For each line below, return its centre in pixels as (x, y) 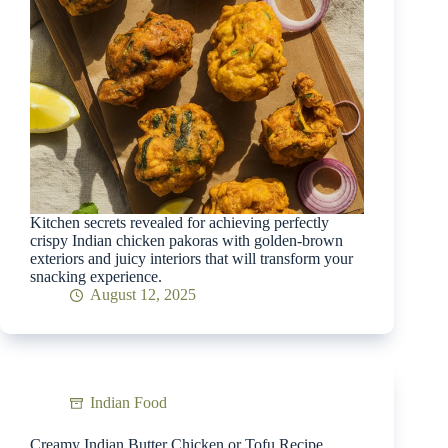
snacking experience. (96, 277)
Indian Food (128, 403)
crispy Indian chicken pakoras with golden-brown (186, 241)
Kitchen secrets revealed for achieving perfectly (179, 223)
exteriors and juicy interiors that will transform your (191, 259)
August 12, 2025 (143, 295)
